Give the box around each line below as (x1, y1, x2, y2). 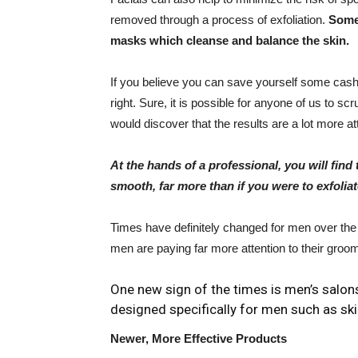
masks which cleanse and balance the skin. (110, 34, 352, 48)
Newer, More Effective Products (110, 332, 287, 346)
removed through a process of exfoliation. (110, 13, 328, 27)
